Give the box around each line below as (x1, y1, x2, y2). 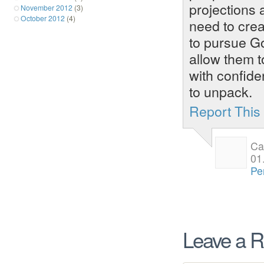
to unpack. (189, 81, 252, 102)
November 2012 (21, 2, 72, 12)
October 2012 (21, 12, 65, 23)
